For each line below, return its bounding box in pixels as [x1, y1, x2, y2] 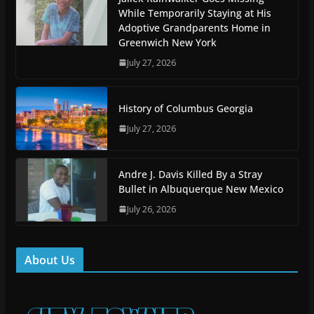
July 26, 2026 [126, 203, 176, 215]
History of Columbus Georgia [118, 101, 253, 115]
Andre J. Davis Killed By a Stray [118, 167, 262, 181]
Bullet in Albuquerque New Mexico [118, 182, 283, 196]
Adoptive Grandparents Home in [118, 20, 271, 34]
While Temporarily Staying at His [118, 6, 271, 20]
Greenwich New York [118, 35, 217, 49]
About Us [24, 252, 75, 268]
